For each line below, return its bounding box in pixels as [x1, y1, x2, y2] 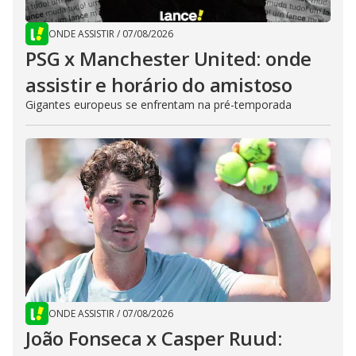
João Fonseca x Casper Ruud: [25, 324, 282, 351]
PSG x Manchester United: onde [25, 44, 312, 72]
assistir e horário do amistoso [25, 71, 292, 98]
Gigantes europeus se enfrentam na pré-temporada [25, 96, 292, 112]
